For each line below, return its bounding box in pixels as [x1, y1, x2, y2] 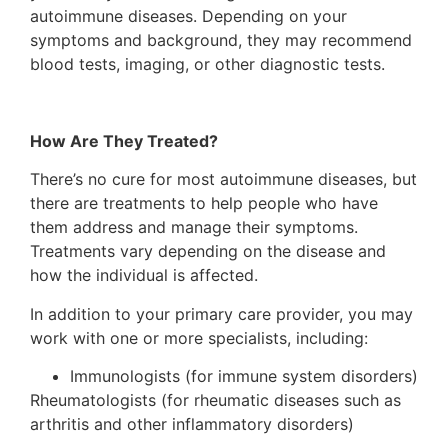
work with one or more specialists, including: [30, 327, 368, 348]
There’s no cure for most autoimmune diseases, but [30, 169, 417, 190]
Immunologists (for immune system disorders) [70, 366, 418, 387]
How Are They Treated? [30, 131, 218, 151]
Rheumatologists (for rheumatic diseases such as [30, 390, 401, 411]
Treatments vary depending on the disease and [30, 241, 386, 262]
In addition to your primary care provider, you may [30, 303, 413, 324]
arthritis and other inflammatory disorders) [30, 414, 354, 435]
